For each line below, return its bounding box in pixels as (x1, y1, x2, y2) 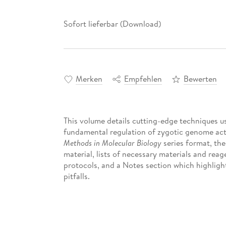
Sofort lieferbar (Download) (63, 18, 161, 29)
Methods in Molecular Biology (63, 137, 163, 149)
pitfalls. (63, 171, 90, 182)
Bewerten (183, 73, 217, 85)
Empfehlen (124, 73, 162, 85)
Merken (75, 73, 102, 85)
